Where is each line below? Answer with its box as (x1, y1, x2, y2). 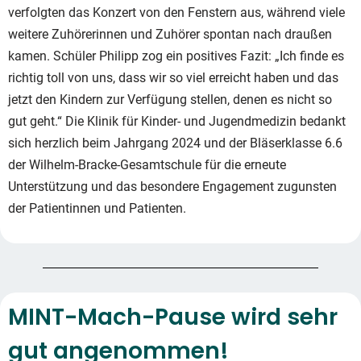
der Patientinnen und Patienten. (8, 201, 186, 216)
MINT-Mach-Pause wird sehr (8, 301, 338, 333)
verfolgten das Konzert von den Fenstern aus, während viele (8, 5, 345, 20)
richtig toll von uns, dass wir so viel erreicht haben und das (8, 70, 338, 85)
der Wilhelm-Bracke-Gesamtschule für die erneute (8, 157, 286, 172)
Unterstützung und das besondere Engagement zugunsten (8, 179, 337, 194)
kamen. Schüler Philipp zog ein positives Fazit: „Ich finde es (8, 48, 344, 64)
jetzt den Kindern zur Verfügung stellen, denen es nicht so (8, 92, 332, 107)
